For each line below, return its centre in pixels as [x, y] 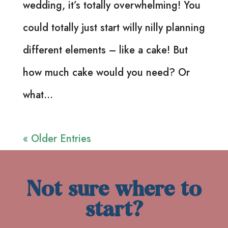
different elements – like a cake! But [105, 50]
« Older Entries [57, 138]
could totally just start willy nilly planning [114, 27]
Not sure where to [114, 191]
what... [38, 95]
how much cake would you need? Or [106, 72]
